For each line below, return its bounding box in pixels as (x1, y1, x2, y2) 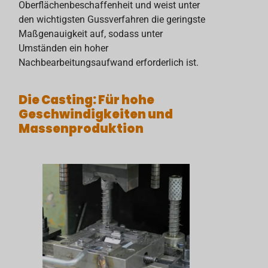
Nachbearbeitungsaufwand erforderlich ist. (19, 57, 199, 69)
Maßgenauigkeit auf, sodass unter (19, 28, 163, 40)
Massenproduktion (19, 120, 144, 137)
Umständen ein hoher (19, 42, 109, 54)
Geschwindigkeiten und (19, 105, 173, 123)
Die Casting (19, 91, 93, 108)
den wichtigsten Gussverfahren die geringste (19, 14, 206, 26)
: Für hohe (93, 91, 155, 108)
